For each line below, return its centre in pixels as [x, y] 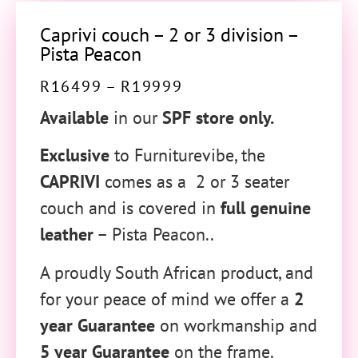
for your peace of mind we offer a [167, 298]
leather [67, 235]
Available [74, 117]
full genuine [266, 208]
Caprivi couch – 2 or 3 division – [169, 35]
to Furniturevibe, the [187, 155]
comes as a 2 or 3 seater [195, 182]
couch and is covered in [130, 208]
